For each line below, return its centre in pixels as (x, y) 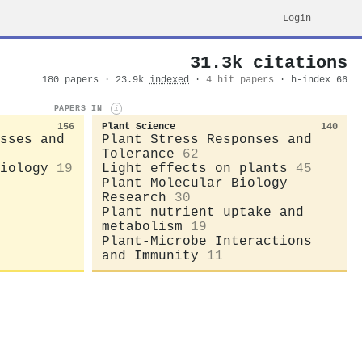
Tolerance (138, 154)
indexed (169, 80)
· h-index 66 (314, 80)
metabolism (142, 227)
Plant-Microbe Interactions (207, 241)
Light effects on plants (195, 168)
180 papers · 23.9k (96, 80)
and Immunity (150, 256)
